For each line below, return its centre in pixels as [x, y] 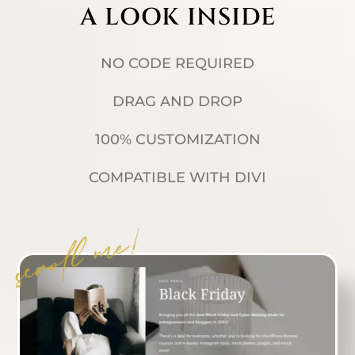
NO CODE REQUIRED [177, 63]
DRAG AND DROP [177, 101]
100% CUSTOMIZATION [177, 139]
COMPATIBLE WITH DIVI [177, 177]
